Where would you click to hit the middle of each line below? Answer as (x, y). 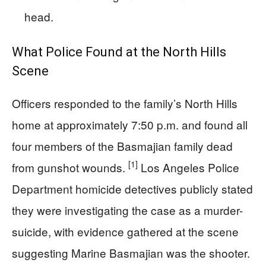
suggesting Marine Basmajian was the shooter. (131, 252)
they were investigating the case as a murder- (127, 210)
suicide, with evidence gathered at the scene (125, 231)
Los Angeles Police (189, 167)
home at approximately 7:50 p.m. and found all (130, 124)
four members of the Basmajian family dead (122, 145)
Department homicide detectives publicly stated (132, 188)
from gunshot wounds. (70, 167)
